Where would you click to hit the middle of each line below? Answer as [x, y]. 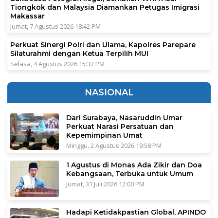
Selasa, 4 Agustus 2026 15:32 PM [57, 64]
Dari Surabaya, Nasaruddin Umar [124, 118]
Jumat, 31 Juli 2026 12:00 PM [105, 184]
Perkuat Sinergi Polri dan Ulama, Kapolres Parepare [103, 45]
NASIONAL [109, 92]
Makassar [28, 16]
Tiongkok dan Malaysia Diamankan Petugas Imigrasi [105, 7]
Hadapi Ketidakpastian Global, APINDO [136, 212]
